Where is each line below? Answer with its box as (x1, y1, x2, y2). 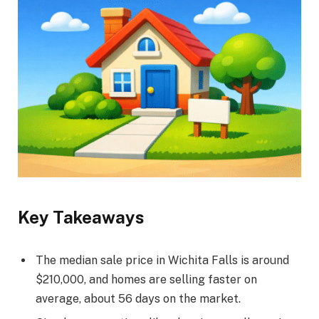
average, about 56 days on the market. (36, 292, 241, 306)
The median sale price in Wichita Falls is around (36, 253, 289, 268)
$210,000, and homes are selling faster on (36, 273, 257, 287)
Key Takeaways (18, 207, 145, 228)
